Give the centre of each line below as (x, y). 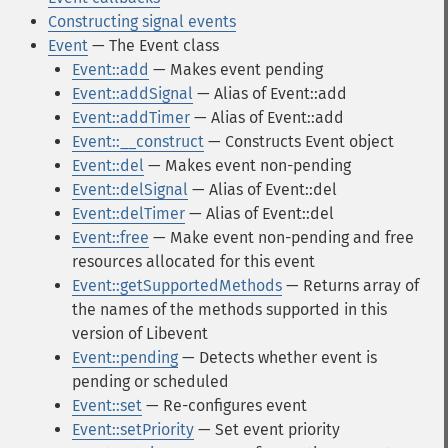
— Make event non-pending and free (281, 237)
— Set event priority (267, 429)
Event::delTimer (128, 213)
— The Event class (153, 45)
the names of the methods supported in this (229, 309)
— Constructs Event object (299, 141)
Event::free (110, 237)
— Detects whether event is (277, 357)
